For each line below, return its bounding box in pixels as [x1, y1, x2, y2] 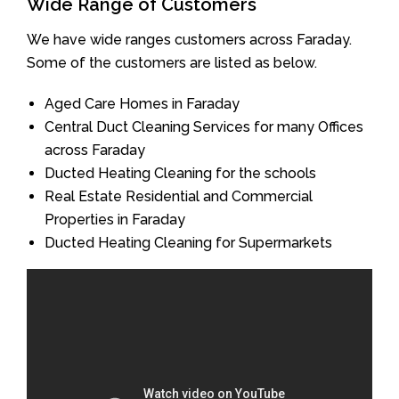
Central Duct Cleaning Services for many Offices [45, 118, 363, 135]
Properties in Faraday [45, 210, 185, 228]
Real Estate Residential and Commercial [45, 187, 313, 205]
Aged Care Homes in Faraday [45, 94, 240, 112]
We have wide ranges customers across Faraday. [27, 30, 352, 48]
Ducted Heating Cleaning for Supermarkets [45, 233, 332, 251]
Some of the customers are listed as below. [27, 53, 317, 71]
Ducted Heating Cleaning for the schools [45, 164, 316, 182]
